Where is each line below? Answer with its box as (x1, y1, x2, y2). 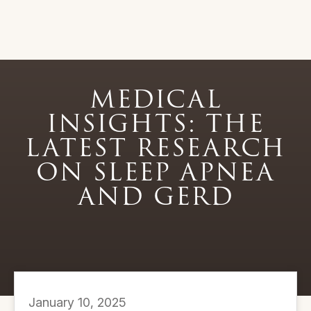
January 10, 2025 (28, 295, 126, 310)
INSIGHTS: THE (47, 106, 264, 142)
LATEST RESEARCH (25, 131, 286, 166)
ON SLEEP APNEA (36, 155, 275, 190)
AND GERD (77, 179, 234, 215)
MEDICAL (89, 82, 222, 117)
